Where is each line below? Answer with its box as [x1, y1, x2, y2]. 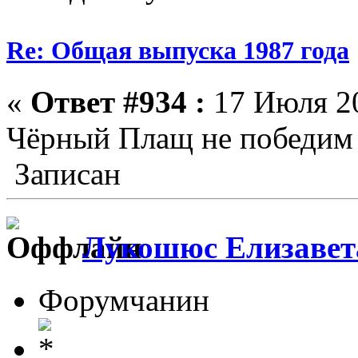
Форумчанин [38, 283, 209, 318]
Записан [6, 156, 121, 191]
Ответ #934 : [30, 84, 205, 119]
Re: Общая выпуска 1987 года [6, 36, 349, 66]
